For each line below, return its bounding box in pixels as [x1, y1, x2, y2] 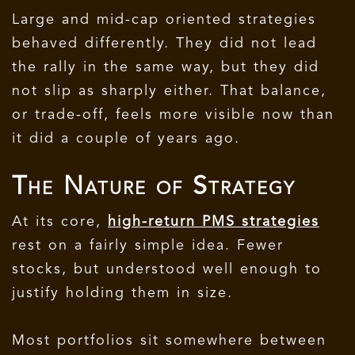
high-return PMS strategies [108, 214, 319, 229]
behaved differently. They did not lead [12, 36, 317, 51]
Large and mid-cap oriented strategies [12, 12, 316, 27]
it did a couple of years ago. [12, 131, 240, 146]
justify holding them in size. [12, 285, 239, 300]
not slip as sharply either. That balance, [12, 83, 326, 98]
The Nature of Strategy [12, 174, 296, 200]
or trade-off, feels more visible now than [12, 107, 334, 122]
